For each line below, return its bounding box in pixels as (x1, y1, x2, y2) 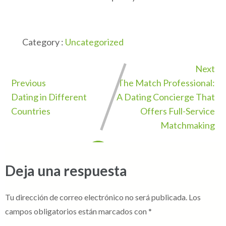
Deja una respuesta (5, 162, 127, 179)
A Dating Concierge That (117, 91, 215, 102)
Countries (11, 105, 50, 117)
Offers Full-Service (140, 105, 215, 117)
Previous (11, 77, 46, 88)
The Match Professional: (118, 77, 215, 88)
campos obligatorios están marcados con (5, 206, 148, 216)
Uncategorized (65, 36, 124, 47)
